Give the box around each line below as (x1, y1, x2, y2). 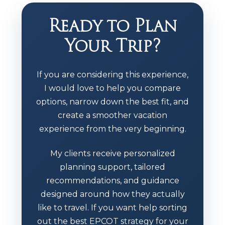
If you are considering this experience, (37, 69, 188, 79)
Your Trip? (64, 32, 161, 59)
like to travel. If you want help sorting (38, 202, 187, 212)
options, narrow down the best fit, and (36, 96, 189, 106)
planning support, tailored (60, 162, 165, 172)
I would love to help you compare (44, 83, 181, 93)
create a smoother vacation (58, 110, 167, 120)
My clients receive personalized (50, 148, 175, 158)
